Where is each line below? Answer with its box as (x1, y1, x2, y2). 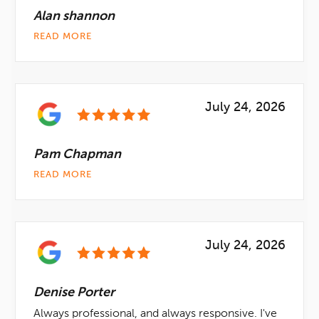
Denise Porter (33, 286, 115, 299)
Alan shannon (33, 10, 115, 23)
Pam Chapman (33, 148, 121, 161)
